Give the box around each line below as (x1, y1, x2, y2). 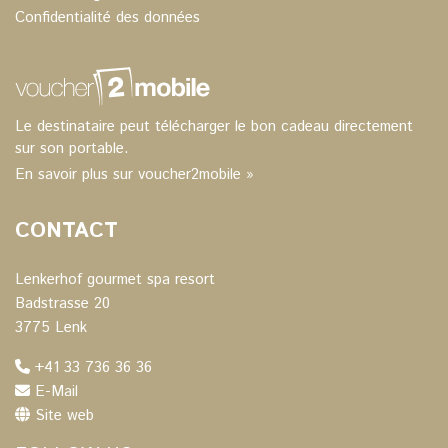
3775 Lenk (15, 316, 87, 338)
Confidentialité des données (15, 7, 200, 29)
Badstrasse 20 (15, 292, 110, 314)
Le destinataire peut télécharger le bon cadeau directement (15, 115, 413, 137)
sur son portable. (15, 137, 129, 159)
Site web (35, 404, 94, 426)
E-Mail (35, 380, 78, 402)
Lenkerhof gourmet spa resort (15, 268, 215, 290)
